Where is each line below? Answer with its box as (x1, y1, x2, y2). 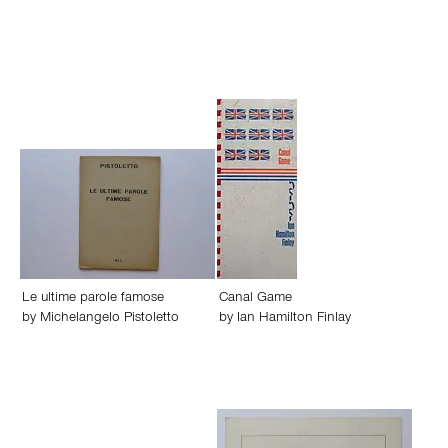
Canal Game (219, 292, 292, 306)
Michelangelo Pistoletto (40, 312, 179, 326)
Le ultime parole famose (22, 292, 164, 306)
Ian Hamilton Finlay (237, 312, 351, 326)
